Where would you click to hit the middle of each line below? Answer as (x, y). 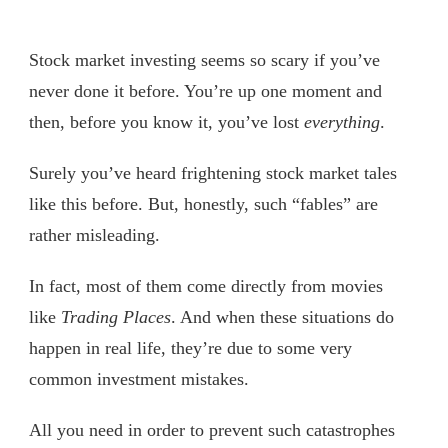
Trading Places (116, 316)
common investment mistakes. (139, 378)
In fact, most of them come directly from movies (206, 285)
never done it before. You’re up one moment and (205, 90)
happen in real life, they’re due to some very (190, 347)
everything (342, 121)
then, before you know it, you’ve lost (166, 121)
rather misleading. (94, 234)
